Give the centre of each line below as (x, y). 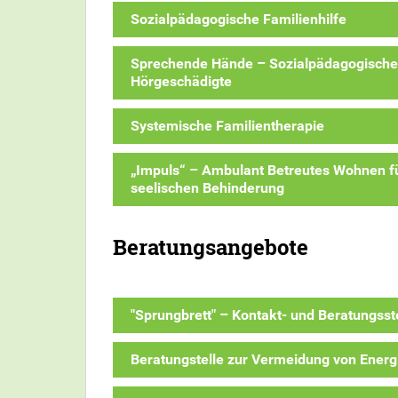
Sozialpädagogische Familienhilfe (239, 19)
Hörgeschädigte (181, 81)
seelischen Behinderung (207, 187)
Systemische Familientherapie (227, 125)
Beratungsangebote (211, 247)
